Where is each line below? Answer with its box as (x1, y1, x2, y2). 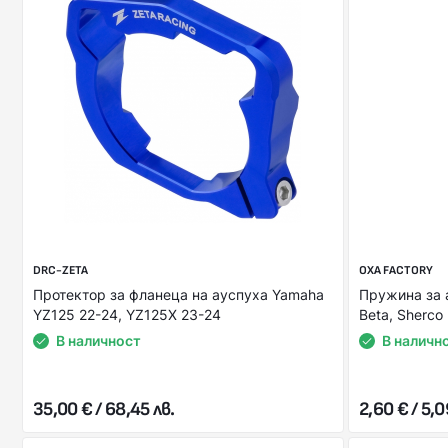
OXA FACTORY (359, 263, 433, 278)
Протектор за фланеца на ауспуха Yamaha (33, 286, 324, 303)
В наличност (56, 332, 141, 349)
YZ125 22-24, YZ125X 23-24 (33, 306, 221, 323)
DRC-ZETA (33, 263, 88, 278)
